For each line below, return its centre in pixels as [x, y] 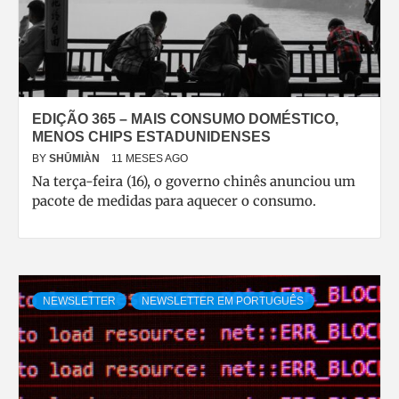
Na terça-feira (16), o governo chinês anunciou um [194, 181]
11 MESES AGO [150, 159]
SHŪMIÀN [76, 159]
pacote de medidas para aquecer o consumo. [174, 201]
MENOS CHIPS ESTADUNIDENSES [151, 137]
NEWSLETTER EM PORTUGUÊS [223, 301]
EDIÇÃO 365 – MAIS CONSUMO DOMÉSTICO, [185, 119]
